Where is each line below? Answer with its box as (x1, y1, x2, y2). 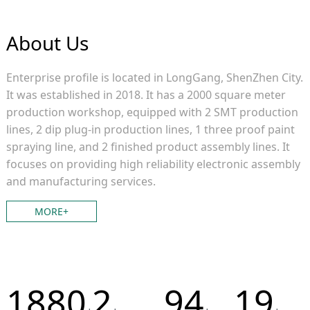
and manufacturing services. (6, 173, 156, 189)
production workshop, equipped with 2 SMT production (6, 104, 298, 120)
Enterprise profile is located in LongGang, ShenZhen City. (6, 69, 303, 85)
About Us (6, 29, 89, 56)
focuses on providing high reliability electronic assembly (6, 156, 300, 172)
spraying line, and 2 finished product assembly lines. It (6, 138, 290, 154)
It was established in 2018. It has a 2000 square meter (6, 86, 286, 102)
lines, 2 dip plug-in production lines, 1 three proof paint (6, 121, 295, 137)
